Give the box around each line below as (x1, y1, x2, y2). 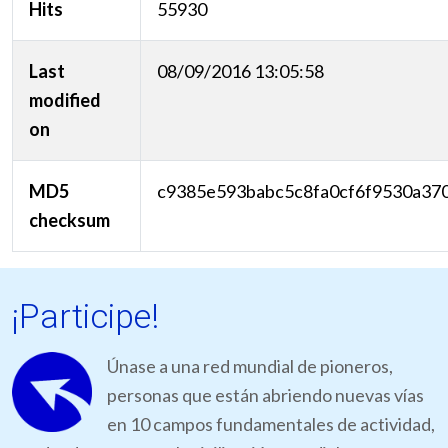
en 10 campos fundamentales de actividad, (107, 413, 435, 436)
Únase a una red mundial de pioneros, (107, 355, 393, 378)
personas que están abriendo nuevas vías (107, 384, 424, 407)
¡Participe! (12, 296, 159, 337)
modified (29, 89, 101, 112)
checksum (29, 209, 110, 232)
